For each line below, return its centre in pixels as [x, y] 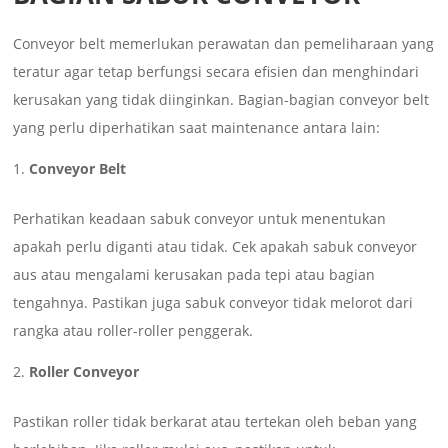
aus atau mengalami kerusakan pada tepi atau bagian [194, 274]
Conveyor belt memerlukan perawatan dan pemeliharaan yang [224, 43]
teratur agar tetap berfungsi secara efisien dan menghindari [216, 71]
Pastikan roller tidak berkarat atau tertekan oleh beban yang [215, 421]
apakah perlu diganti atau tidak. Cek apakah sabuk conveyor [215, 246]
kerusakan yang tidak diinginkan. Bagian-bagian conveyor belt [221, 99]
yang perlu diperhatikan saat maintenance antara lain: [197, 127]
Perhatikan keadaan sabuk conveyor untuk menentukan [200, 218]
